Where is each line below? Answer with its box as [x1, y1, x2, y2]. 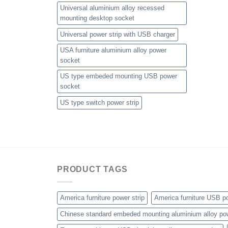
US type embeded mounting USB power [60, 72, 177, 80]
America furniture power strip [60, 193, 145, 202]
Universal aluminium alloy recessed [60, 4, 164, 12]
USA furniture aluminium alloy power [60, 46, 166, 54]
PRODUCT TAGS [57, 165, 128, 174]
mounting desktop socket [60, 14, 134, 22]
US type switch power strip [60, 99, 139, 107]
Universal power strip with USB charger [60, 31, 175, 39]
